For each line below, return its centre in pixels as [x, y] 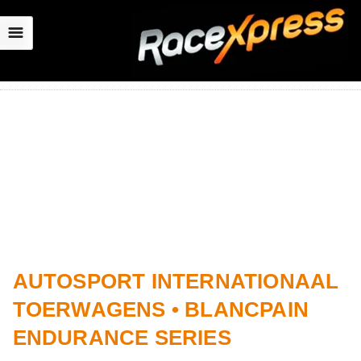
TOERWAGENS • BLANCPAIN [160, 309]
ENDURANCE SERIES [122, 337]
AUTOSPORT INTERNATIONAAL [176, 281]
